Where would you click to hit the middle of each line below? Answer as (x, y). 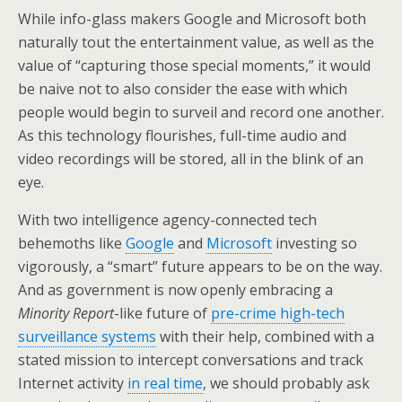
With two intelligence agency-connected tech (167, 220)
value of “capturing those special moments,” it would (194, 66)
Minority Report (66, 313)
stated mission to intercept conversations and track (191, 360)
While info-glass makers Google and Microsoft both (192, 19)
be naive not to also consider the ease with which (183, 89)
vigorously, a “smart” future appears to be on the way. (200, 267)
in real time (165, 383)
